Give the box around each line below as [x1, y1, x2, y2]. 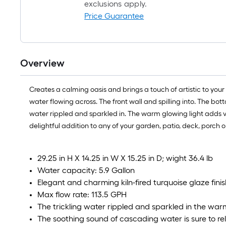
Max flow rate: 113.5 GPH [37, 190, 127, 200]
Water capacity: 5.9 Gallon [37, 165, 135, 176]
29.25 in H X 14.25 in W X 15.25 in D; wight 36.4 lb [37, 153, 213, 163]
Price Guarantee [84, 11, 144, 21]
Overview [20, 57, 65, 70]
